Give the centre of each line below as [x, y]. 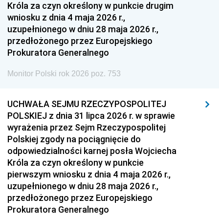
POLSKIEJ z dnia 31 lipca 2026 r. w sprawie [91, 116]
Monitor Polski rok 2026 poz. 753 [64, 74]
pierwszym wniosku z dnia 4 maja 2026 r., [89, 174]
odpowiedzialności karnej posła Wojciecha [92, 151]
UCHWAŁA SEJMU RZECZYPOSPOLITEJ [87, 104]
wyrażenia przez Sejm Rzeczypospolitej [87, 127]
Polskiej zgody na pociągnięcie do [74, 139]
